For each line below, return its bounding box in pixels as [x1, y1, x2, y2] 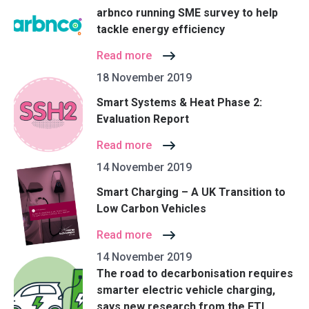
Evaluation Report [97, 112, 189, 126]
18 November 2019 [97, 71, 192, 84]
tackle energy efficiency [97, 22, 225, 36]
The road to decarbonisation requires [97, 267, 293, 280]
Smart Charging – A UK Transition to [97, 185, 286, 199]
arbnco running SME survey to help [97, 6, 278, 19]
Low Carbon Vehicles [97, 201, 206, 215]
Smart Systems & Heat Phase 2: [97, 95, 262, 109]
